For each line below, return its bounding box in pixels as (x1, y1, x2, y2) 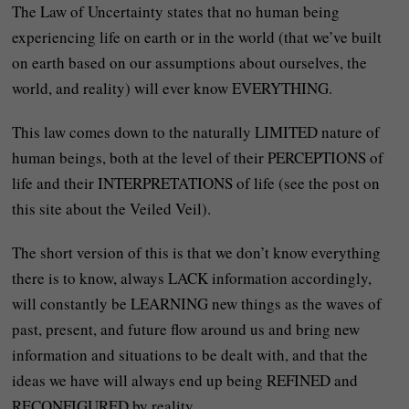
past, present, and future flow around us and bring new (12, 318, 361, 340)
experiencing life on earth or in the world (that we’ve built (12, 26, 383, 47)
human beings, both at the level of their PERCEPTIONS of (12, 146, 384, 168)
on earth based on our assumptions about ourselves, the (12, 51, 368, 73)
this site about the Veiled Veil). (12, 197, 212, 219)
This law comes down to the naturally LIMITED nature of (12, 121, 381, 142)
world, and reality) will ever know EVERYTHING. (12, 77, 333, 99)
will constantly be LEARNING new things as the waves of (12, 292, 383, 314)
